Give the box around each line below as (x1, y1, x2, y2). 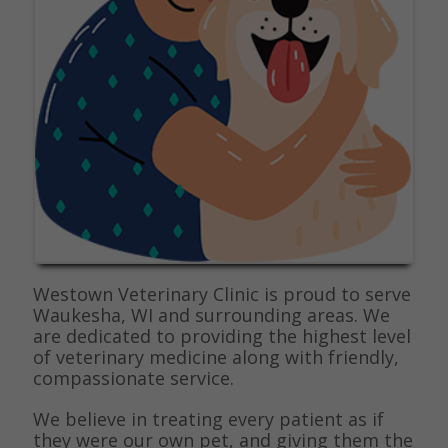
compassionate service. (32, 365, 234, 390)
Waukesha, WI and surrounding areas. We (32, 302, 390, 327)
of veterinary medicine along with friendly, (32, 344, 399, 369)
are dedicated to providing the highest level (32, 323, 411, 348)
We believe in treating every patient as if (32, 406, 384, 431)
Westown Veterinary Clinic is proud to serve (32, 281, 411, 306)
